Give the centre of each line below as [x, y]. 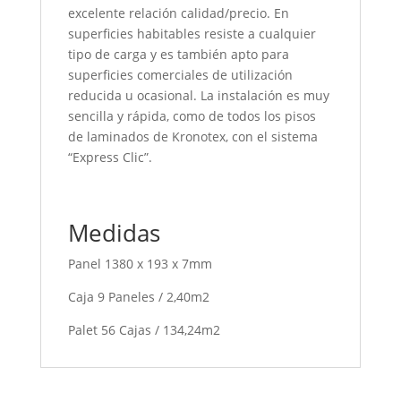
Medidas [114, 232]
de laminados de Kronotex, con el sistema [192, 136]
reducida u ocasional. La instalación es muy [198, 95]
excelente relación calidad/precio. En [178, 13]
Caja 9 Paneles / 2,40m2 [138, 296]
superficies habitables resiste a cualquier [192, 33]
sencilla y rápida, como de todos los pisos [192, 115]
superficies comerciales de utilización [180, 74]
